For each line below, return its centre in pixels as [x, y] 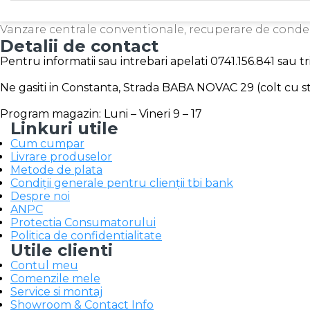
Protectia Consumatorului [83, 222]
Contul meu [44, 265]
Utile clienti [62, 250]
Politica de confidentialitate [86, 236]
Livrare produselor [61, 157]
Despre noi [40, 196]
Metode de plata [56, 170]
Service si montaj [56, 292]
